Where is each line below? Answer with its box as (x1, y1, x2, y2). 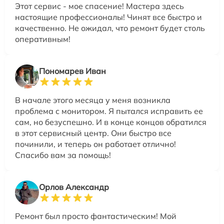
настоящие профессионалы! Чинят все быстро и (15, 12, 202, 22)
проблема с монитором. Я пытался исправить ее (15, 106, 203, 116)
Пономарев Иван (39, 66, 106, 76)
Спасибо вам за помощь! (15, 150, 111, 160)
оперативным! (15, 34, 70, 44)
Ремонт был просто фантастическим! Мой (15, 211, 176, 221)
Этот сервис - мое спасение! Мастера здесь (15, 1, 184, 11)
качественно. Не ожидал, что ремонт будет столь (15, 23, 205, 33)
